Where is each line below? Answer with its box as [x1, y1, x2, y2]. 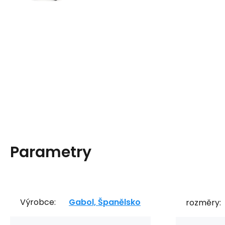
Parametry [10, 142, 91, 163]
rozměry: [186, 197, 221, 208]
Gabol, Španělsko [69, 196, 141, 208]
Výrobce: [20, 196, 56, 208]
